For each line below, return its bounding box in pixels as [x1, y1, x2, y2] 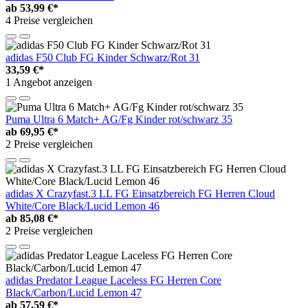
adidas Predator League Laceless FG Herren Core [5, 274, 221, 286]
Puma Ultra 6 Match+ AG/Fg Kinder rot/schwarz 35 [5, 113, 232, 125]
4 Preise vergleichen [5, 14, 93, 26]
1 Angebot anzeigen [5, 76, 92, 88]
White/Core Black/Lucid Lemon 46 [5, 199, 159, 212]
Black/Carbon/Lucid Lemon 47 [5, 286, 142, 298]
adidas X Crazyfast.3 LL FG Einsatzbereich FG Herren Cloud [5, 187, 275, 199]
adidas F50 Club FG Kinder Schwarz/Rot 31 [5, 51, 200, 63]
